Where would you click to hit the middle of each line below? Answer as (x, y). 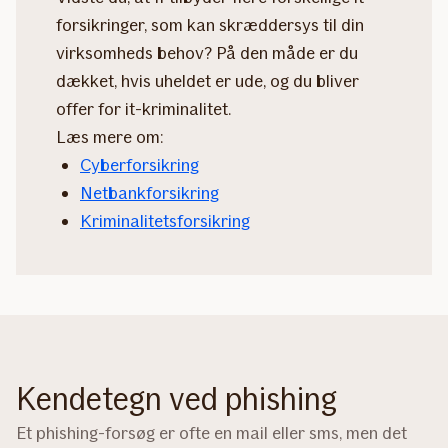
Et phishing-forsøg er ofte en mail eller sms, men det (211, 432)
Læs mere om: (110, 136)
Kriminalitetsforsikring (165, 220)
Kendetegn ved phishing (176, 398)
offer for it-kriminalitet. (143, 108)
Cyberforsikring (139, 164)
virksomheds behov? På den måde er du (207, 52)
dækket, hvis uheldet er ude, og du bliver (207, 80)
